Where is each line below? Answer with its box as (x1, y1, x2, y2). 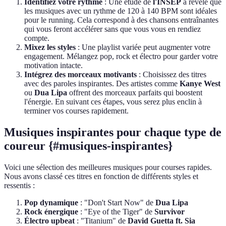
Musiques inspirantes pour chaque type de (4, 126, 221, 139)
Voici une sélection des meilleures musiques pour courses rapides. (4, 163, 212, 172)
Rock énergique (24, 207, 78, 216)
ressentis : (4, 181, 35, 190)
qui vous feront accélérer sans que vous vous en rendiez (24, 25, 201, 34)
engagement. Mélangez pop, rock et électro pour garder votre (24, 52, 218, 61)
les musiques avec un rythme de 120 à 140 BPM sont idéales (24, 7, 217, 16)
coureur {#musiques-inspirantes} (4, 139, 173, 153)
